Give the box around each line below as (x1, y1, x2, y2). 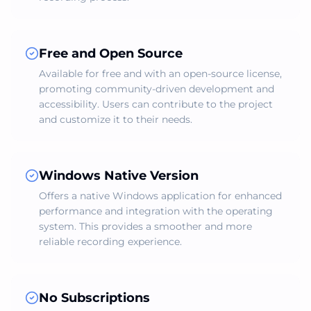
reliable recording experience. (39, 235, 182, 248)
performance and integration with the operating (39, 205, 273, 217)
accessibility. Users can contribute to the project (39, 98, 273, 110)
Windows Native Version (39, 168, 199, 183)
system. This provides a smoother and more (39, 220, 252, 233)
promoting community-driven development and (39, 83, 274, 95)
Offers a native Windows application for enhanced (39, 190, 282, 202)
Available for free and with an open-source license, (39, 67, 282, 80)
